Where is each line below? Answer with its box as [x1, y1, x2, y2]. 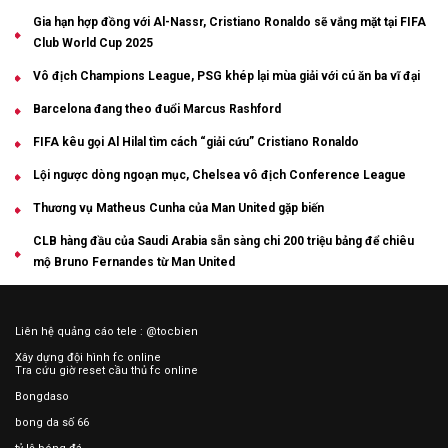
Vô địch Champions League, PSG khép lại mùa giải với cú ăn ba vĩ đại [33, 68, 420, 83]
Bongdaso [15, 389, 69, 403]
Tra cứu [15, 363, 59, 377]
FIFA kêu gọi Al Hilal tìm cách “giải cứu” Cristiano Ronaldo [33, 134, 359, 149]
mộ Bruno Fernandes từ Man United [33, 254, 235, 269]
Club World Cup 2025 [33, 35, 153, 50]
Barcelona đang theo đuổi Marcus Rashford [33, 101, 281, 116]
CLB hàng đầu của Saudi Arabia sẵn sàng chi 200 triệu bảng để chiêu [33, 233, 414, 248]
